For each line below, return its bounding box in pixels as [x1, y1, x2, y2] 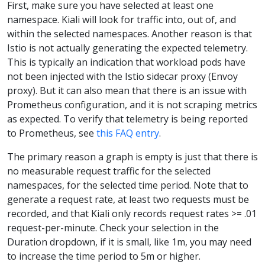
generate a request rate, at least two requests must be [7, 192, 249, 206]
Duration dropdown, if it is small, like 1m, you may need [7, 235, 251, 248]
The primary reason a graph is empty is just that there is [7, 150, 258, 163]
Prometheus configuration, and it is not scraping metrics [7, 98, 257, 111]
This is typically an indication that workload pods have [7, 55, 245, 69]
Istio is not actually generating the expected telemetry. [7, 41, 248, 54]
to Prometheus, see [7, 126, 96, 140]
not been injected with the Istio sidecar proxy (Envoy [7, 69, 238, 83]
